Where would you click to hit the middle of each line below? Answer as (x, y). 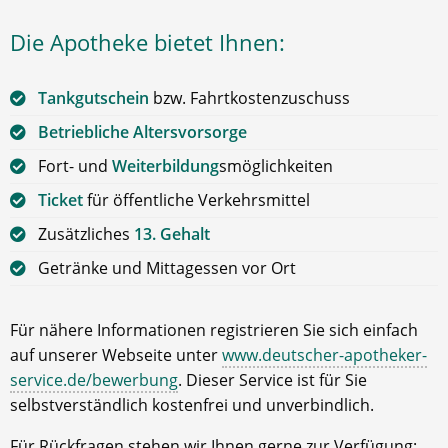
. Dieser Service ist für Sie (272, 379)
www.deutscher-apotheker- (324, 354)
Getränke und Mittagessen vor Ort (167, 267)
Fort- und (75, 165)
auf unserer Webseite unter (116, 354)
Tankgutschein (93, 97)
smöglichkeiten (276, 165)
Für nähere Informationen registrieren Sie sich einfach (214, 329)
